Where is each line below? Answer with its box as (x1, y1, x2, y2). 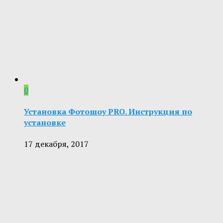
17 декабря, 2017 (24, 138, 89, 150)
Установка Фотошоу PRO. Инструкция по (24, 106, 192, 117)
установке (24, 116, 66, 128)
